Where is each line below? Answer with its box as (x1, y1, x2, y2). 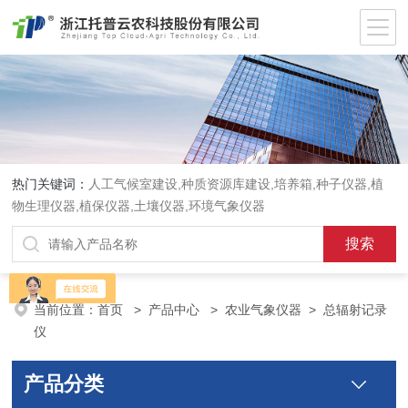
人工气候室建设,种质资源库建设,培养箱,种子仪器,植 (88, 177, 384, 191)
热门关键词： (12, 177, 89, 191)
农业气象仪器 (225, 302, 302, 317)
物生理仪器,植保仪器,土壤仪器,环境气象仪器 (12, 199, 266, 213)
